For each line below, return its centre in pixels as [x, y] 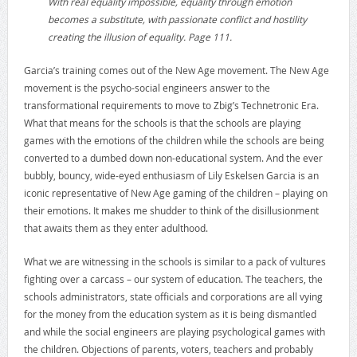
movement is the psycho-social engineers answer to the [147, 87]
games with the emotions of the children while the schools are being [174, 140]
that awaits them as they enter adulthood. [116, 228]
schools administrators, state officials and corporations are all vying [173, 296]
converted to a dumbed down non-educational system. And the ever [173, 157]
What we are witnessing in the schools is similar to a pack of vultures [175, 261]
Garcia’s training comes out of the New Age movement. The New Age [176, 70]
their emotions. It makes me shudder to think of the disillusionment [171, 210]
